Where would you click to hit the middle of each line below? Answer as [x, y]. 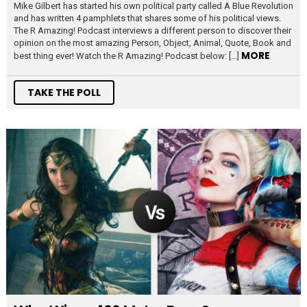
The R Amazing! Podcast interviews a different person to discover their [152, 30]
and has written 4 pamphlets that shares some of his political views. [147, 18]
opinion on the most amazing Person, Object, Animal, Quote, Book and [152, 43]
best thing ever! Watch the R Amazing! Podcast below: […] [127, 56]
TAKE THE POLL [64, 93]
